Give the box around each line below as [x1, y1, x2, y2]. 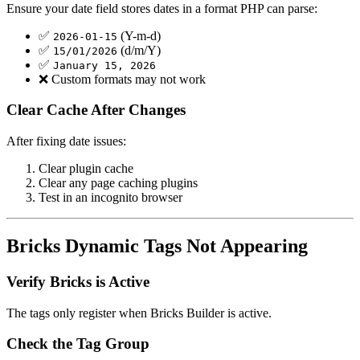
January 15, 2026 [53, 59, 156, 72]
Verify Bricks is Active [6, 272, 149, 290]
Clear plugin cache [39, 162, 133, 176]
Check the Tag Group [6, 335, 149, 353]
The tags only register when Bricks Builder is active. [6, 305, 272, 320]
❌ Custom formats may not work [39, 72, 206, 86]
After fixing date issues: [6, 134, 126, 149]
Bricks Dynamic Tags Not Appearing [6, 235, 308, 256]
